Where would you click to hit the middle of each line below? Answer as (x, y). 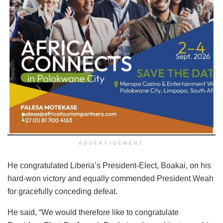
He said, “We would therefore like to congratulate (93, 212)
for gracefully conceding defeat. (62, 191)
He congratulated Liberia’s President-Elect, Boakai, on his (109, 165)
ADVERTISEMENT (111, 143)
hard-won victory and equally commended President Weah (111, 178)
